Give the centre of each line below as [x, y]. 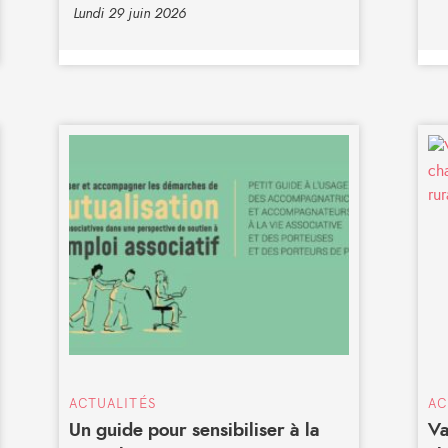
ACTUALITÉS [112, 403]
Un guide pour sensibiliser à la [194, 431]
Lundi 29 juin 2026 [129, 14]
